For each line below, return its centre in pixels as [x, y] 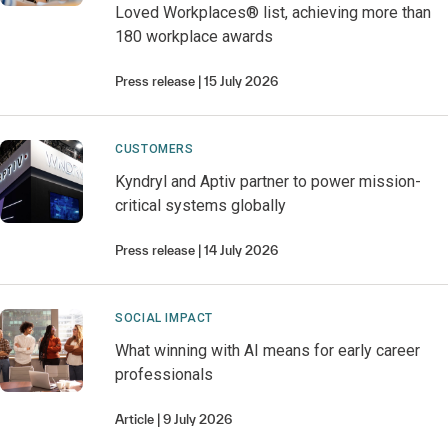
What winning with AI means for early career [268, 350]
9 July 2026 [198, 419]
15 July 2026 [241, 81]
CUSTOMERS [154, 149]
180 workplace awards [194, 36]
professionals [164, 374]
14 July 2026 [241, 250]
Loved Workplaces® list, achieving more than [273, 12]
